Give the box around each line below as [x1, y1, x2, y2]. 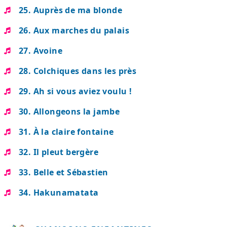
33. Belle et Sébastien [19, 167, 108, 178]
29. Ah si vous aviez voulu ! [19, 86, 132, 97]
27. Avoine [19, 45, 62, 56]
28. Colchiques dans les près [19, 65, 137, 77]
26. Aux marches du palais [19, 25, 129, 36]
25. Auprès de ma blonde [19, 5, 123, 16]
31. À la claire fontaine [19, 126, 114, 137]
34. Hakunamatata [19, 187, 99, 198]
